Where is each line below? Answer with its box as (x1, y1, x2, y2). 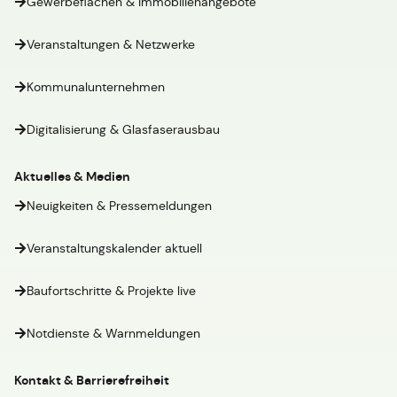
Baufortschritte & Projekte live (27, 283, 196, 299)
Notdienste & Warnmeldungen (27, 325, 200, 341)
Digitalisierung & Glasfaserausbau (27, 121, 220, 137)
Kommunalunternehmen (27, 79, 165, 95)
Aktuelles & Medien (14, 168, 130, 184)
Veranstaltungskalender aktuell (27, 240, 202, 256)
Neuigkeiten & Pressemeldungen (27, 198, 212, 214)
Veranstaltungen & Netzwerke (27, 36, 195, 52)
